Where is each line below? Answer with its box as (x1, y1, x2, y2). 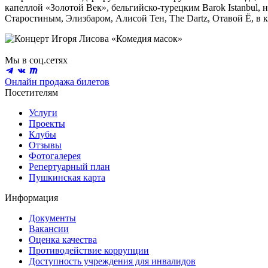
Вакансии (29, 223, 69, 234)
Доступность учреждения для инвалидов (29, 255, 196, 266)
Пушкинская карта (29, 172, 105, 182)
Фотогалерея (29, 150, 81, 161)
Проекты (29, 118, 65, 129)
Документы (29, 212, 76, 223)
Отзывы (29, 139, 62, 150)
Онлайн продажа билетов (5, 76, 109, 87)
